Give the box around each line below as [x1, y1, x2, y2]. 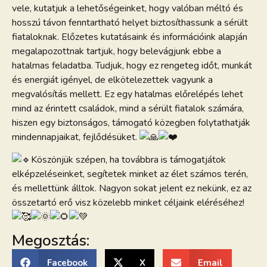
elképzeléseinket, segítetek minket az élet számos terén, [12, 167, 248, 181]
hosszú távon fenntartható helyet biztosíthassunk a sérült [12, 15, 248, 29]
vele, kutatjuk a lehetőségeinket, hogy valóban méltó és [12, 1, 243, 15]
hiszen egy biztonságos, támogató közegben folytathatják [12, 116, 250, 129]
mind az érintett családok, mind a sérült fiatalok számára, [12, 101, 244, 115]
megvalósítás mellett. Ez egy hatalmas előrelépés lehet [12, 87, 243, 101]
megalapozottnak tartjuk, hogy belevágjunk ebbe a [12, 44, 221, 58]
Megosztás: [12, 230, 89, 252]
